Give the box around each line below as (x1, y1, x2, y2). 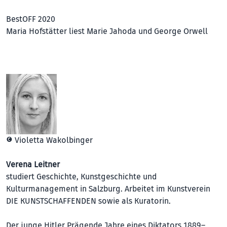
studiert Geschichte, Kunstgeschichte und (6, 172, 157, 182)
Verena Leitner (6, 160, 60, 170)
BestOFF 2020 (6, 14, 55, 25)
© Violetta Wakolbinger (6, 135, 93, 146)
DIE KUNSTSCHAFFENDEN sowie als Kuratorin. (6, 196, 171, 207)
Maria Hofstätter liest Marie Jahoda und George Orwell (6, 26, 208, 37)
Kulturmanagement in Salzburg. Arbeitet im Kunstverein (6, 184, 210, 195)
